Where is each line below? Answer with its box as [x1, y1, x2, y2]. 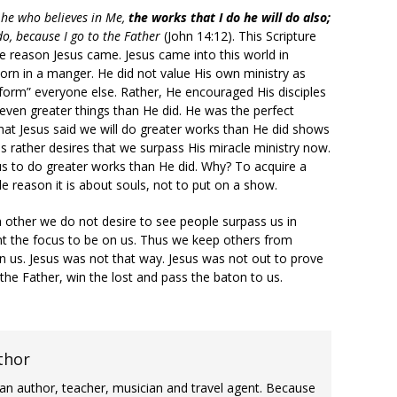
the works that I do [128, 9, 244, 26]
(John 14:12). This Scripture [164, 27, 316, 44]
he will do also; [244, 9, 331, 26]
